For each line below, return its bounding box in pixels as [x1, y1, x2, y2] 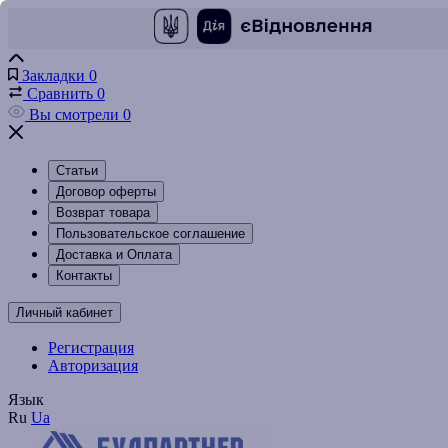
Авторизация [48, 357, 138, 375]
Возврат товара [56, 205, 150, 221]
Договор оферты [56, 184, 156, 200]
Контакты [56, 268, 112, 284]
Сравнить [27, 85, 93, 103]
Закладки [22, 67, 85, 85]
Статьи [56, 163, 98, 179]
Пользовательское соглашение [56, 226, 245, 242]
